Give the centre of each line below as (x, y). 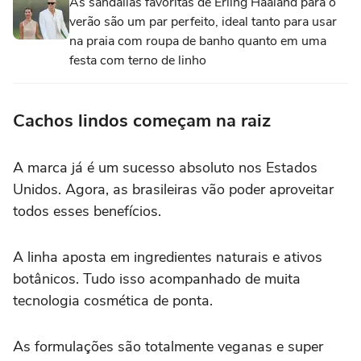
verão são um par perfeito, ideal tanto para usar (203, 21)
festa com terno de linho (138, 60)
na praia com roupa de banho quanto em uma (198, 41)
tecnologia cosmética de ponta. (113, 300)
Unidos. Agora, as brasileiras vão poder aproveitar (173, 189)
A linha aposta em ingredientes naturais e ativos (168, 257)
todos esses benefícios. (87, 211)
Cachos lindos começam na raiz (142, 120)
